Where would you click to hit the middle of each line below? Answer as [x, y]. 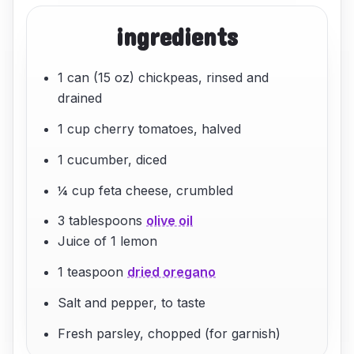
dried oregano [172, 272]
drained [80, 98]
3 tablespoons [102, 221]
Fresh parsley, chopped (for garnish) [169, 333]
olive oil [170, 221]
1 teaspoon [93, 272]
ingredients [177, 36]
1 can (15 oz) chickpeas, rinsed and [164, 78]
